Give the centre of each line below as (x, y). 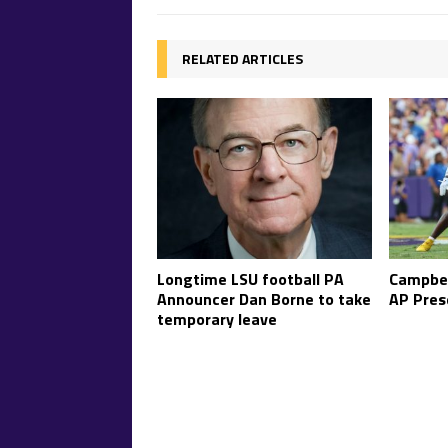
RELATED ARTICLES (242, 58)
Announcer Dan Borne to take (264, 299)
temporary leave (217, 319)
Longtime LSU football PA (250, 279)
